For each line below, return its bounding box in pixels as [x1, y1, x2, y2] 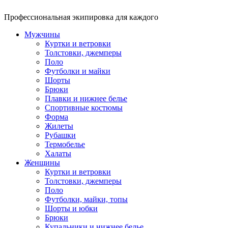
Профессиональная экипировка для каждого [4, 13, 158, 21]
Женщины [24, 158, 60, 167]
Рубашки [45, 131, 76, 139]
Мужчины [24, 30, 60, 39]
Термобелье [45, 140, 85, 149]
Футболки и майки [45, 67, 110, 75]
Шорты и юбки [45, 204, 98, 213]
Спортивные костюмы [45, 103, 123, 112]
